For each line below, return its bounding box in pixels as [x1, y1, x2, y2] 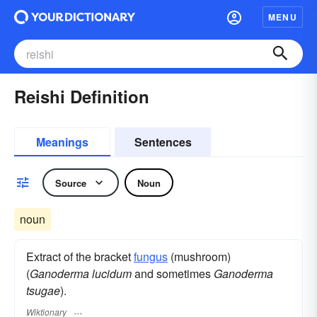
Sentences [134, 134, 192, 150]
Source [55, 175, 86, 190]
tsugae [26, 282, 60, 299]
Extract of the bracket [26, 248, 134, 265]
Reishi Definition [14, 84, 149, 108]
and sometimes [132, 265, 214, 282]
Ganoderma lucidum [30, 265, 132, 282]
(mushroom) [168, 248, 231, 265]
